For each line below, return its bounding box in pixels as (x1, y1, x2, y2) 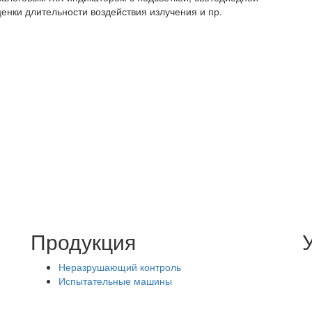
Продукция (31, 226, 136, 257)
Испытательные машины (58, 274, 172, 288)
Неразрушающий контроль (58, 260, 181, 274)
